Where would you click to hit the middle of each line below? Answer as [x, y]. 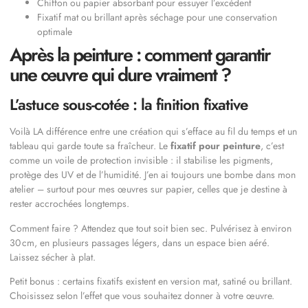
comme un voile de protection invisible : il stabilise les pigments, [141, 161]
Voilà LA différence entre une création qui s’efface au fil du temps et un [153, 132]
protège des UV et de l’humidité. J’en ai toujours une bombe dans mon [153, 175]
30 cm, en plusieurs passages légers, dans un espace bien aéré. [140, 242]
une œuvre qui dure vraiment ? [120, 75]
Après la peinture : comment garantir [140, 55]
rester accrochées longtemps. [69, 204]
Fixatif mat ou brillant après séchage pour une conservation [157, 18]
